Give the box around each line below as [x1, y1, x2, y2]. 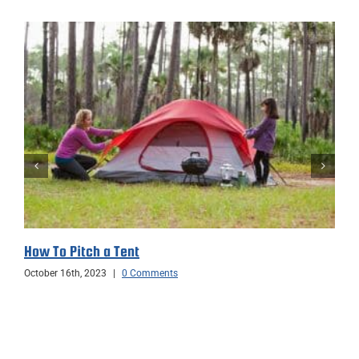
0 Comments [122, 267, 178, 279]
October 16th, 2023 [24, 267, 107, 279]
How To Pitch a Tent [24, 242, 139, 260]
